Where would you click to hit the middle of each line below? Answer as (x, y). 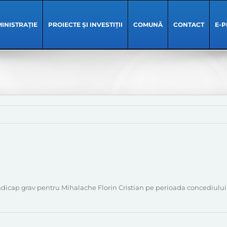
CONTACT (188, 25)
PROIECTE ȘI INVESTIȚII (85, 25)
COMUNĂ (148, 25)
